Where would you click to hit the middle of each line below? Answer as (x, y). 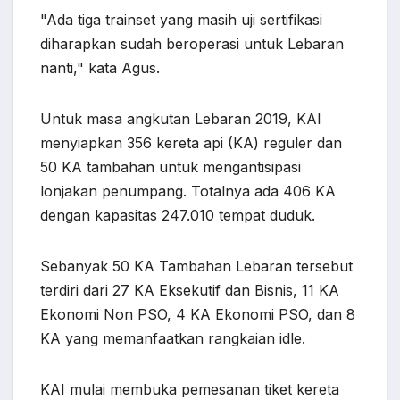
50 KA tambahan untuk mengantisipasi (171, 167)
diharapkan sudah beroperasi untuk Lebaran (192, 44)
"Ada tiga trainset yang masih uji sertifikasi (181, 20)
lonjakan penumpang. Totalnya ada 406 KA (188, 192)
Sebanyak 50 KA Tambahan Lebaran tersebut (196, 267)
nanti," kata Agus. (100, 68)
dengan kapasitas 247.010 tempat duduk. (178, 216)
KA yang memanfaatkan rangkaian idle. (173, 339)
